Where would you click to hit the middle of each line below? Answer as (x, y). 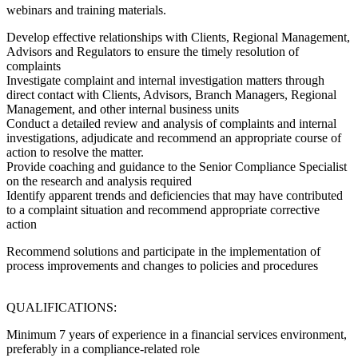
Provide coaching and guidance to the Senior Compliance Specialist (177, 167)
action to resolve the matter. (75, 153)
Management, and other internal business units (123, 109)
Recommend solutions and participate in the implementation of (163, 252)
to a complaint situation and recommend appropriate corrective (163, 210)
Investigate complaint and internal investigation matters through (165, 81)
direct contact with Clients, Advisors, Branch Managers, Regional (171, 95)
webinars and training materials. (86, 10)
